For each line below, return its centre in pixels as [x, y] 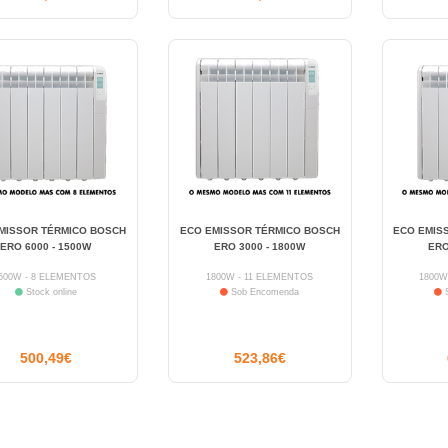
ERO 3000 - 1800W [260, 246]
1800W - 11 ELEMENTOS [260, 276]
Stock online [49, 291]
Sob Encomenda [264, 291]
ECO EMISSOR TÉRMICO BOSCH [259, 230]
